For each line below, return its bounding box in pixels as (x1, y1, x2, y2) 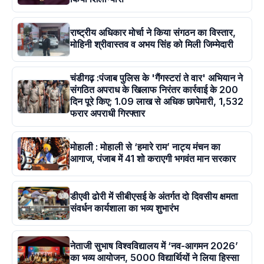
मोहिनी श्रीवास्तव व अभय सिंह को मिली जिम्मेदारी (70, 38, 233, 51)
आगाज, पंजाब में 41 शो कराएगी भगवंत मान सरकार (70, 153, 236, 165)
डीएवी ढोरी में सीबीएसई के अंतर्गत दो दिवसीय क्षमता (70, 190, 238, 203)
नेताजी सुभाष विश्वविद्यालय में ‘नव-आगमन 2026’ (70, 240, 238, 252)
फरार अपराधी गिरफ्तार (70, 107, 145, 120)
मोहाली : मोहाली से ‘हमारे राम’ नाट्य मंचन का (70, 141, 220, 153)
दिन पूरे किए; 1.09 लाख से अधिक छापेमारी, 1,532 (70, 95, 243, 108)
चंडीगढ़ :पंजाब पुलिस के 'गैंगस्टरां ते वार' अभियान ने (70, 72, 243, 84)
